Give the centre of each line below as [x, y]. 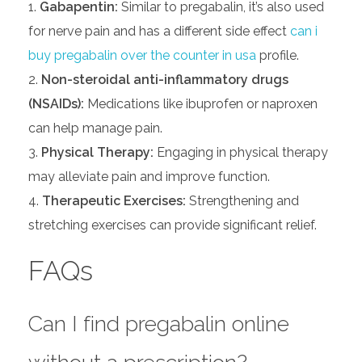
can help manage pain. [95, 128]
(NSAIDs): [56, 104]
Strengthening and [242, 201]
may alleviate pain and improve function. [149, 177]
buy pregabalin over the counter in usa [142, 56]
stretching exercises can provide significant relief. [173, 225]
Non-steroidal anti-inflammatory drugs [165, 80]
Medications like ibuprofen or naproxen [201, 104]
